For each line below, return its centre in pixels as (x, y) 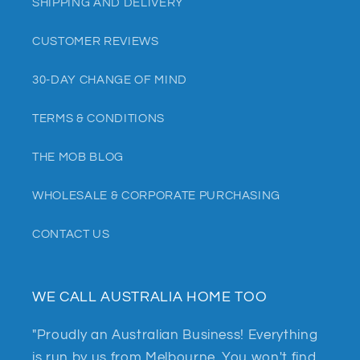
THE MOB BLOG (78, 156)
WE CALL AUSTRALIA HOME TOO (150, 297)
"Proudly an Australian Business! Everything (175, 334)
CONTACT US (71, 233)
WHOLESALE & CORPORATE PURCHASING (157, 195)
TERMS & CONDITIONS (98, 118)
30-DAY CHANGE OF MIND (110, 79)
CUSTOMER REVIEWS (96, 41)
